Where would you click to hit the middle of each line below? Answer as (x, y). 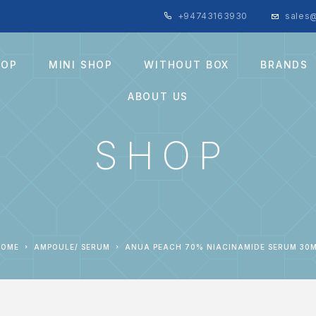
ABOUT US (158, 96)
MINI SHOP (81, 64)
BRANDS (285, 64)
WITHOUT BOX (187, 64)
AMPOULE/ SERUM (75, 247)
